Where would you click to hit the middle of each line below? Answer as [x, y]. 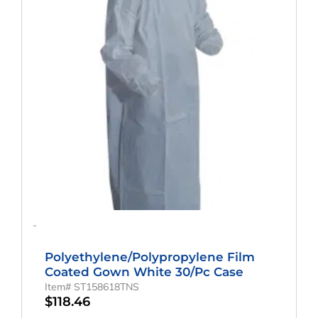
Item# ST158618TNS [92, 286]
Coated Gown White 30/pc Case [144, 272]
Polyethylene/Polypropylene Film [149, 257]
